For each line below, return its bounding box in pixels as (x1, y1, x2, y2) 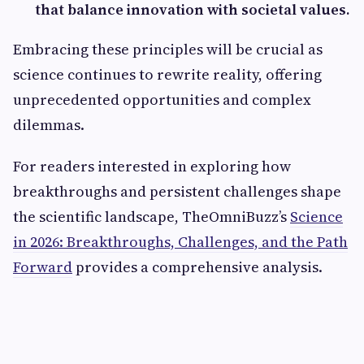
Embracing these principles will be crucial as (13, 39, 323, 59)
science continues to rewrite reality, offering (13, 64, 322, 84)
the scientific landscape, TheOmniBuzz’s (13, 206, 290, 227)
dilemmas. (13, 115, 84, 135)
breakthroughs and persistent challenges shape (13, 181, 341, 201)
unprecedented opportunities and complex (13, 89, 311, 110)
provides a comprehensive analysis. (72, 257, 323, 277)
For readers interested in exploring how (13, 156, 291, 176)
